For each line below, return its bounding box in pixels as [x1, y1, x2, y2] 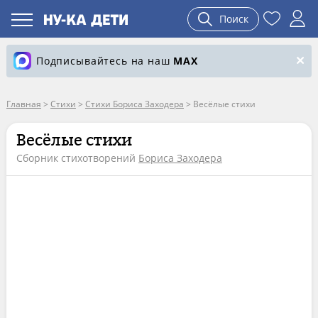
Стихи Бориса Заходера [84, 98, 184, 110]
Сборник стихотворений [16, 151, 138, 165]
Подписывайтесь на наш [35, 54, 174, 67]
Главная [6, 98, 41, 110]
